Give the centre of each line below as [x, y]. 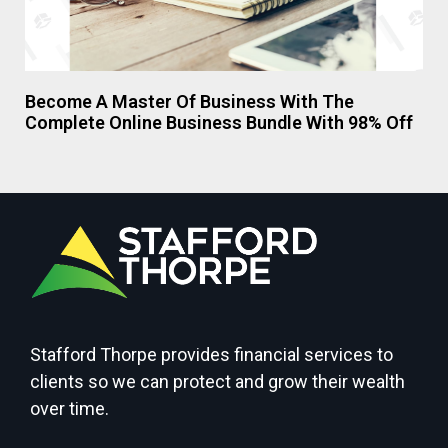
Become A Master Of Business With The [189, 101]
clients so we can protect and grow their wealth [217, 381]
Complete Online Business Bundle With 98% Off [219, 122]
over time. [69, 408]
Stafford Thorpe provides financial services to [211, 354]
